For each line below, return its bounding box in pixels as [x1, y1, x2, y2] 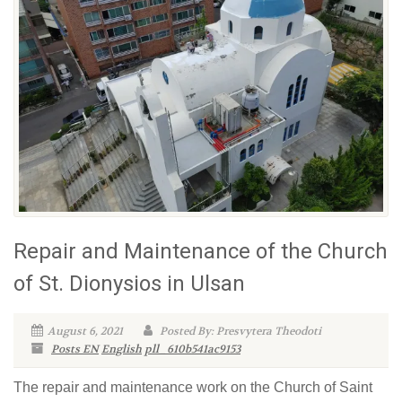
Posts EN [51, 341, 99, 356]
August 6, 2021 [48, 323, 123, 338]
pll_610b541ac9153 [144, 341, 240, 356]
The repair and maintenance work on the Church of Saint [13, 379, 372, 395]
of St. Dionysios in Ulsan [13, 270, 245, 296]
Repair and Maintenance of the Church [13, 238, 388, 264]
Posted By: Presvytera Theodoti [157, 323, 321, 338]
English [101, 341, 142, 356]
